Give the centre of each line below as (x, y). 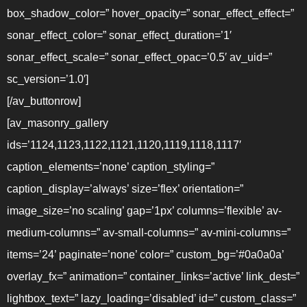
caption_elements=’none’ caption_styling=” (111, 167)
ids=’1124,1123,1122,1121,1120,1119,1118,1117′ (124, 145)
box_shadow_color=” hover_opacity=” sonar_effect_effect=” (150, 13)
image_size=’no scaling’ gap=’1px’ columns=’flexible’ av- (144, 211)
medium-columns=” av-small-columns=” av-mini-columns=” (149, 233)
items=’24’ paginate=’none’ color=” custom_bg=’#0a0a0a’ (145, 255)
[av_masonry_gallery (58, 123)
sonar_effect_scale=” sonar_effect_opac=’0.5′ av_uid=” (139, 57)
